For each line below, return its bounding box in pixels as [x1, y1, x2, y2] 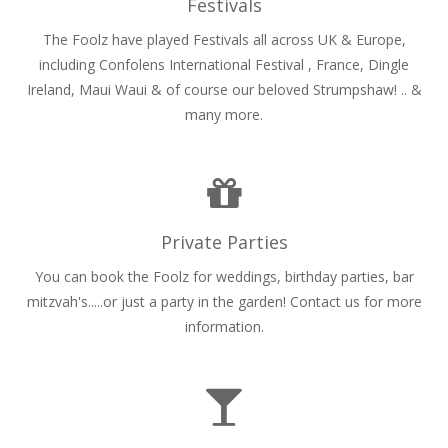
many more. [185, 105, 263, 124]
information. [184, 317, 264, 337]
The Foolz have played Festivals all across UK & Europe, [42, 30, 406, 49]
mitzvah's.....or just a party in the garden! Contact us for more [26, 292, 422, 312]
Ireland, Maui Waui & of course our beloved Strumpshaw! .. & [26, 80, 422, 99]
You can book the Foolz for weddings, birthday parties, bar [34, 267, 414, 287]
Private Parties [160, 230, 288, 255]
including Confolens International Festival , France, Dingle [39, 55, 409, 74]
